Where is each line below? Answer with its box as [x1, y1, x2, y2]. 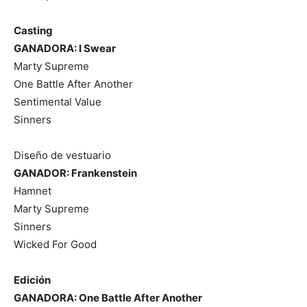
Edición [14, 273, 51, 286]
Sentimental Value [14, 95, 101, 108]
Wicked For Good [14, 237, 97, 251]
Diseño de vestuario [14, 148, 111, 162]
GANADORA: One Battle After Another [14, 291, 202, 304]
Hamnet [14, 184, 51, 197]
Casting [14, 23, 53, 37]
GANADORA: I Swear [14, 41, 116, 55]
